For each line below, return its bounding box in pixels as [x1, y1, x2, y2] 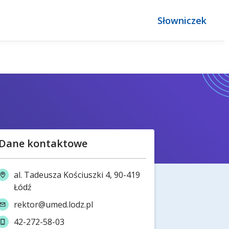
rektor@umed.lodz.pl [14, 199, 94, 211]
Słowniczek [157, 14, 207, 27]
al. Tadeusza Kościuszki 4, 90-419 [14, 169, 141, 181]
